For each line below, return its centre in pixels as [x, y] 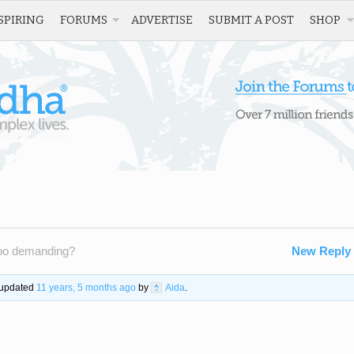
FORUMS [84, 20]
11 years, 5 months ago [86, 287]
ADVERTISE [162, 20]
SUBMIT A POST [251, 20]
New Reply [321, 251]
